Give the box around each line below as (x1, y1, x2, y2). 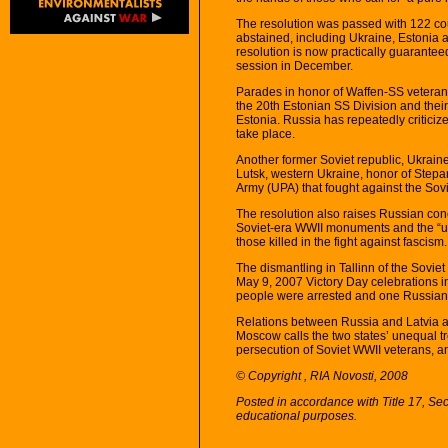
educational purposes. (236, 408, 357, 423)
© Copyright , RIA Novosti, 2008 (236, 368, 408, 383)
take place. (236, 126, 295, 141)
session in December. (236, 58, 353, 73)
